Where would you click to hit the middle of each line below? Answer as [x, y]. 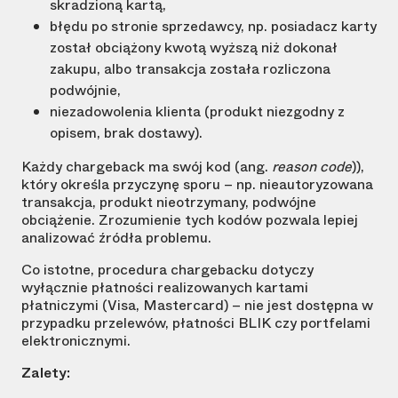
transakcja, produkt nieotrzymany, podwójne [169, 203]
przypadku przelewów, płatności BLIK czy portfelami [196, 323]
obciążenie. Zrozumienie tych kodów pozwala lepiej [190, 220]
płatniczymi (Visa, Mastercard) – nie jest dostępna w [197, 306]
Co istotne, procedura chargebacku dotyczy [167, 270]
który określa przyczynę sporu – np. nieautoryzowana [197, 185]
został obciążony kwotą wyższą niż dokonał [194, 48]
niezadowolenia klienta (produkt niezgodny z [197, 112]
